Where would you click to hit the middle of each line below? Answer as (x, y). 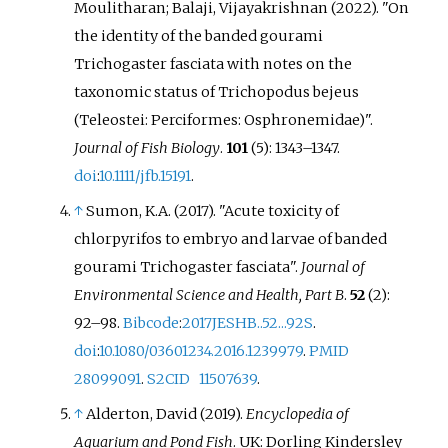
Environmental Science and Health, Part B (209, 295)
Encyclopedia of (298, 414)
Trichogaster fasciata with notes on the (213, 63)
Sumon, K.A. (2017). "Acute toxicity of (213, 211)
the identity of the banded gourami (199, 35)
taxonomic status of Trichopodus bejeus (217, 91)
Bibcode (151, 323)
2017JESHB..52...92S (248, 323)
